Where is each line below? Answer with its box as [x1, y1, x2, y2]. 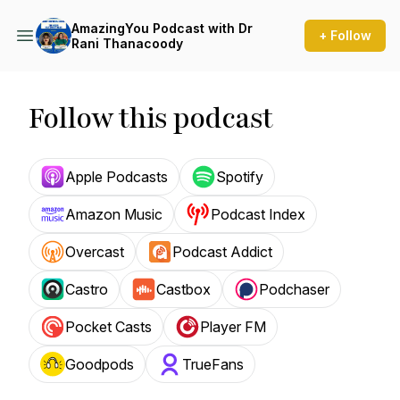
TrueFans [182, 355, 244, 373]
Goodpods [65, 355, 134, 373]
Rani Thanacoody [71, 36, 183, 51]
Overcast [65, 243, 124, 261]
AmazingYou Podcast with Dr [71, 21, 253, 36]
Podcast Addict [172, 243, 272, 261]
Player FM [200, 318, 266, 336]
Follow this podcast [29, 99, 272, 137]
